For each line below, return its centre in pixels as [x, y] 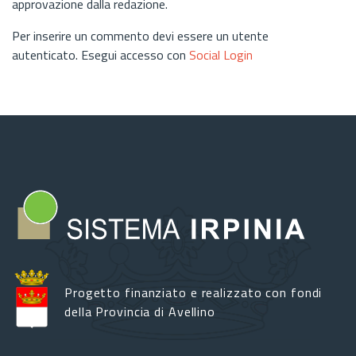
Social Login [221, 54]
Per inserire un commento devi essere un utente [140, 35]
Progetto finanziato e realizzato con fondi [193, 293]
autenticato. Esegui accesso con [101, 54]
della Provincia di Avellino [140, 312]
